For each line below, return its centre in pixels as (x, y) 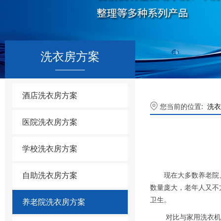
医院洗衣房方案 (50, 122)
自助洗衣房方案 (50, 175)
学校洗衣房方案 (50, 148)
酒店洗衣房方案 (50, 95)
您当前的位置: (184, 106)
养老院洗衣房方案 (54, 202)
